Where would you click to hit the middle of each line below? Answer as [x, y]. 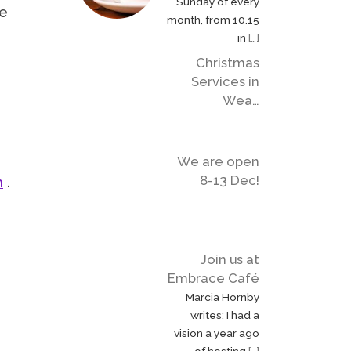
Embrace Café [213, 278]
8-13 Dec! [230, 180]
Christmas [228, 63]
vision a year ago [217, 333]
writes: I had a [225, 315]
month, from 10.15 [213, 19]
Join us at [230, 259]
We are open [218, 161]
